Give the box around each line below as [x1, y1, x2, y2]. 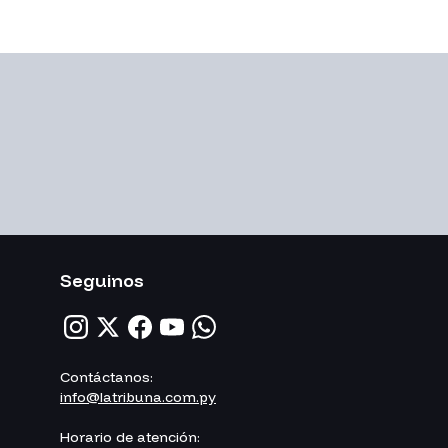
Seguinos [60, 268, 144, 292]
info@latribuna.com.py [60, 387, 216, 406]
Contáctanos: [60, 367, 153, 386]
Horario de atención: [60, 427, 200, 446]
